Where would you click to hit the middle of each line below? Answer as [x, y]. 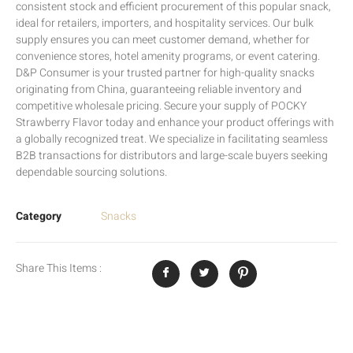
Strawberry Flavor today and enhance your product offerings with [175, 123]
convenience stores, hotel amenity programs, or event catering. [168, 57]
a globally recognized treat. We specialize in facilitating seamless [172, 139]
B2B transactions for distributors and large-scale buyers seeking [172, 156]
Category [39, 216]
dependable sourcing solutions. [91, 173]
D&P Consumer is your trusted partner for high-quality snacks [165, 73]
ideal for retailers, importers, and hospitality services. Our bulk [165, 24]
